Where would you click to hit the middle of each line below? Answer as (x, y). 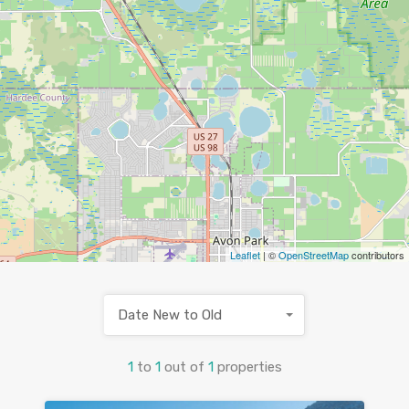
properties (249, 367)
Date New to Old (170, 315)
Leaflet (245, 255)
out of (186, 367)
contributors (377, 255)
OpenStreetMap (314, 255)
